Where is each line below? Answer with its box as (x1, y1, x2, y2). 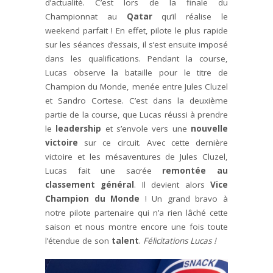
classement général (45, 179, 135, 190)
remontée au (162, 165, 229, 176)
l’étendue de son (45, 235, 112, 246)
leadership (55, 122, 102, 134)
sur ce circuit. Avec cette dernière (78, 136, 228, 148)
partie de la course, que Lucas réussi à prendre (45, 108, 228, 120)
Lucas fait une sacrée (45, 165, 163, 176)
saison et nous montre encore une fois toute (45, 221, 228, 232)
